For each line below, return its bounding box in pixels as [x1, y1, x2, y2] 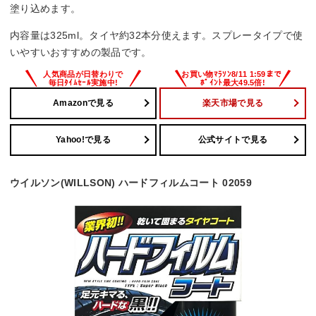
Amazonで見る [53, 98, 114, 109]
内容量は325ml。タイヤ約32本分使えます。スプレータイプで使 [10, 30, 303, 42]
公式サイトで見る [197, 135, 268, 145]
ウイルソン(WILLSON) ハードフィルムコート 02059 [10, 176, 252, 188]
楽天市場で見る [202, 98, 264, 109]
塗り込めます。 [10, 3, 81, 15]
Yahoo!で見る [56, 135, 111, 145]
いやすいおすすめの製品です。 [10, 47, 152, 59]
